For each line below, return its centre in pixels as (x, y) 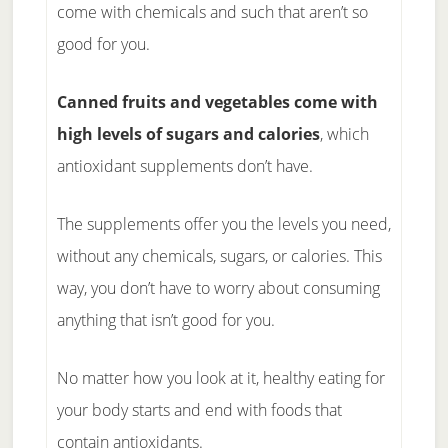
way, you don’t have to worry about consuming (218, 287)
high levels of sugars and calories (188, 133)
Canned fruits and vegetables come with (217, 101)
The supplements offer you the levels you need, (223, 223)
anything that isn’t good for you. (165, 319)
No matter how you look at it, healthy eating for (220, 377)
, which (344, 133)
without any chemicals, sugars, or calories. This (219, 255)
